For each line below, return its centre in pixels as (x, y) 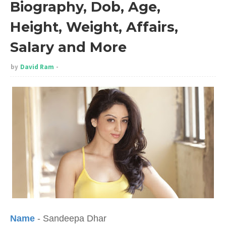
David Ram (37, 67)
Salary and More (68, 47)
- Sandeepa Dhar (72, 218)
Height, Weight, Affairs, (94, 27)
